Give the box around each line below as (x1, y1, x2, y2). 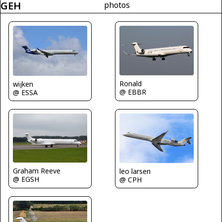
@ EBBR (119, 87, 146, 97)
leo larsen (119, 166, 151, 176)
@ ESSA (13, 87, 38, 97)
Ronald (119, 78, 142, 88)
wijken (13, 79, 33, 89)
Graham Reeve (13, 166, 60, 176)
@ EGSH (13, 174, 39, 184)
